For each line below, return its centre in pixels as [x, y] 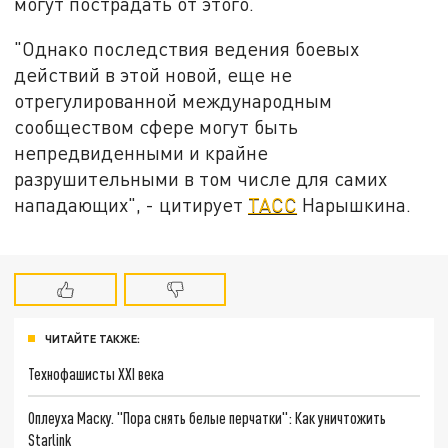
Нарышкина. [354, 205]
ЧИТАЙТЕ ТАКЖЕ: [92, 339]
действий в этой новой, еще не [153, 75]
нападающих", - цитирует [131, 205]
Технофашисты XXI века [96, 373]
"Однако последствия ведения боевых [187, 49]
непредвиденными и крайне [141, 153]
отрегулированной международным [173, 101]
